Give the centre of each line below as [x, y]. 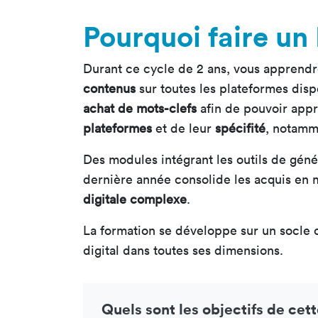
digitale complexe [135, 199]
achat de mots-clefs [140, 109]
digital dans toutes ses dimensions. [183, 251]
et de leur [183, 128]
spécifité [240, 128]
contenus [109, 89]
